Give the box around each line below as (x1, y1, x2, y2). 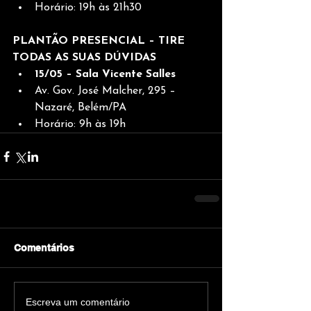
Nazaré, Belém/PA (35, 102, 126, 113)
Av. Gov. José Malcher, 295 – (35, 85, 179, 96)
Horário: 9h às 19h (35, 119, 126, 130)
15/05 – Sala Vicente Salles (35, 69, 176, 80)
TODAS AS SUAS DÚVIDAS (12, 52, 156, 63)
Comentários (14, 242, 74, 253)
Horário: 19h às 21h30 (35, 2, 142, 13)
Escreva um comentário (26, 296, 130, 308)
